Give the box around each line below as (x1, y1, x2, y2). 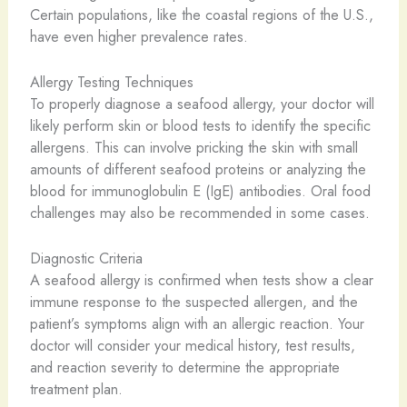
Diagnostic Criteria (29, 247, 143, 270)
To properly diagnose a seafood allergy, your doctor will (29, 92, 374, 114)
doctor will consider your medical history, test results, (29, 334, 355, 357)
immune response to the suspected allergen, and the (29, 291, 358, 313)
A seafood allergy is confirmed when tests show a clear (29, 269, 373, 292)
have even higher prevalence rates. (29, 25, 248, 47)
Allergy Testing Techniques (29, 70, 194, 93)
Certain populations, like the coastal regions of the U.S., (29, 3, 373, 25)
